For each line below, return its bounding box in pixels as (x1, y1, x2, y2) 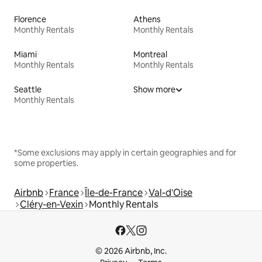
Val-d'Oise (149, 186, 192, 199)
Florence (14, 13, 46, 25)
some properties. (14, 157, 78, 168)
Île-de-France (85, 186, 143, 199)
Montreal (133, 49, 167, 60)
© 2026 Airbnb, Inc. (95, 246, 167, 256)
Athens (133, 13, 161, 25)
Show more (133, 84, 175, 95)
